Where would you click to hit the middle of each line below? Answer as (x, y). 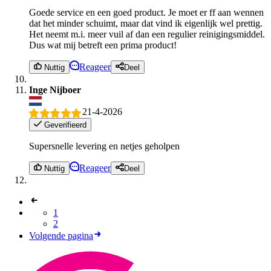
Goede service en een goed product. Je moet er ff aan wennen (146, 12)
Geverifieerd (64, 125)
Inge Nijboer (55, 90)
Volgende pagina (61, 236)
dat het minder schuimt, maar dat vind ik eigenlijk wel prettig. (146, 23)
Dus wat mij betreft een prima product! (103, 45)
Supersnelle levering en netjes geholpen (104, 146)
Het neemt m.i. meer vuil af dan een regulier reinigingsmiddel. (147, 34)
